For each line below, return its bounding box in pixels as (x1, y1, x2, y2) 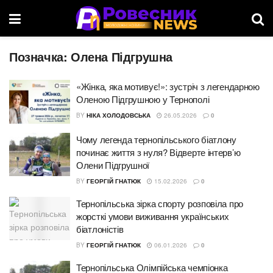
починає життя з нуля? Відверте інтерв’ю (76, 145, 241, 158)
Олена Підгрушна (71, 48, 172, 65)
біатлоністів (76, 222, 124, 235)
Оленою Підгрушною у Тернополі (76, 93, 210, 105)
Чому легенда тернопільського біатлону (76, 132, 236, 146)
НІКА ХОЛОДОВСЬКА (87, 111, 151, 119)
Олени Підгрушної (76, 158, 150, 171)
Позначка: (9, 48, 71, 65)
